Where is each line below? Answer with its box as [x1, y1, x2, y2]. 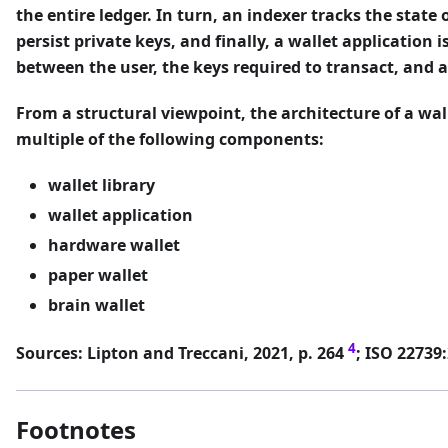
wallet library [48, 173, 155, 196]
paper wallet [48, 263, 148, 286]
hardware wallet [48, 233, 180, 256]
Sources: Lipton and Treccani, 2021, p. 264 [16, 342, 348, 365]
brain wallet [48, 293, 145, 316]
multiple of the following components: [16, 127, 324, 150]
